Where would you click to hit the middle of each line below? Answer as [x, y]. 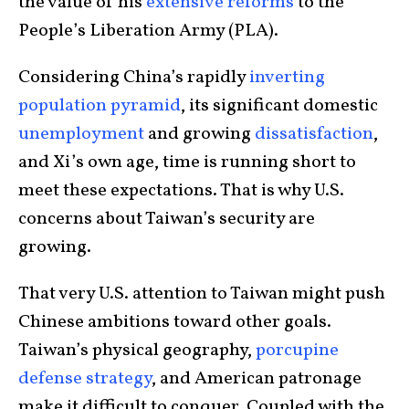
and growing [199, 135]
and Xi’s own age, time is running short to [187, 163]
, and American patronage [257, 379]
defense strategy [85, 379]
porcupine [297, 351]
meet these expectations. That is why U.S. [181, 191]
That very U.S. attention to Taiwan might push [202, 294]
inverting [287, 78]
